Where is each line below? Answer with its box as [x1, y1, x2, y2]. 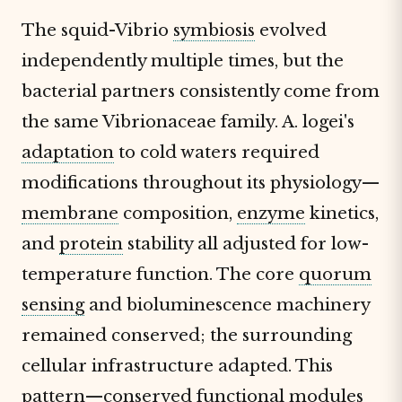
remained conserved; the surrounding [22, 325, 352, 345]
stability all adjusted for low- [123, 233, 369, 254]
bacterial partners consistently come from [22, 81, 380, 101]
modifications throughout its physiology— [22, 172, 380, 193]
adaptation [22, 142, 114, 162]
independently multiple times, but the [22, 50, 344, 71]
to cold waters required [114, 142, 319, 162]
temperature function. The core [22, 264, 299, 284]
